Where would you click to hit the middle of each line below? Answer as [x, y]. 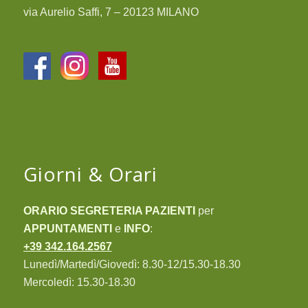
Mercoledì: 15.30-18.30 [79, 283]
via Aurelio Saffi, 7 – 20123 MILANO [111, 12]
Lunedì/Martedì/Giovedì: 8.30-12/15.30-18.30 [132, 265]
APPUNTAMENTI [69, 229]
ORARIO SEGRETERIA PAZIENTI [110, 211]
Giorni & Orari [90, 174]
